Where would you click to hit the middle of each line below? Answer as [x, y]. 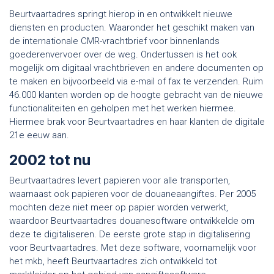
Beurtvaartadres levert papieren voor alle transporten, [120, 180]
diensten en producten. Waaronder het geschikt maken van [132, 27]
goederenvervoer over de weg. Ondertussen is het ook [123, 54]
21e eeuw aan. [40, 135]
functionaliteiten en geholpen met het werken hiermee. [123, 108]
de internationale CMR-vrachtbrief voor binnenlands [114, 41]
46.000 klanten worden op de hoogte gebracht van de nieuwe [136, 94]
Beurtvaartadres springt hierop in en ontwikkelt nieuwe [121, 14]
